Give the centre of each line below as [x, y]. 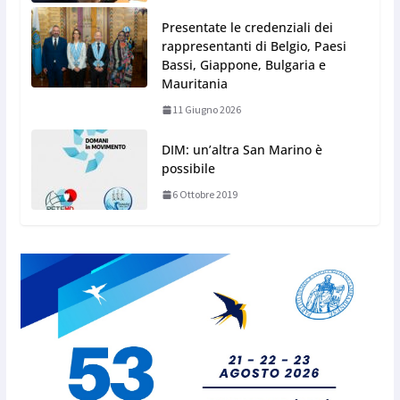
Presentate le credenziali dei [247, 28]
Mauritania [194, 84]
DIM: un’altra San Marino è [242, 150]
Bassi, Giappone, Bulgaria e [243, 65]
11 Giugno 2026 [206, 110]
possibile [188, 169]
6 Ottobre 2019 [204, 195]
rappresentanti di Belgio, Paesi [254, 46]
